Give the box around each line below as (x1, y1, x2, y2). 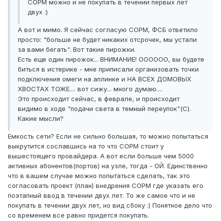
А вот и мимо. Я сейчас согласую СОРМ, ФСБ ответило (18, 26, 198, 34)
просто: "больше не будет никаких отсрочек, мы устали (18, 36, 197, 44)
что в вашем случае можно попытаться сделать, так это (8, 172, 190, 180)
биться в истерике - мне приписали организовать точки (18, 65, 199, 74)
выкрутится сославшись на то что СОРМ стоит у (8, 142, 164, 150)
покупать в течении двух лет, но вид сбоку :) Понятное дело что (8, 201, 212, 210)
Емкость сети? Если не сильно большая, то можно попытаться (8, 132, 208, 141)
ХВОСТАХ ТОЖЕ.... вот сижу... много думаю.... (18, 85, 162, 93)
